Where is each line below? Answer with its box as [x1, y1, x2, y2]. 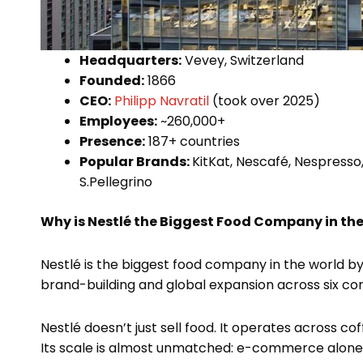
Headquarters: [79, 51, 181, 70]
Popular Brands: [79, 152, 192, 172]
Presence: [79, 132, 145, 152]
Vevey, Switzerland [181, 51, 304, 70]
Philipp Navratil [114, 92, 209, 111]
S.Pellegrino [79, 173, 152, 192]
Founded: [79, 71, 144, 91]
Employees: [79, 112, 157, 131]
